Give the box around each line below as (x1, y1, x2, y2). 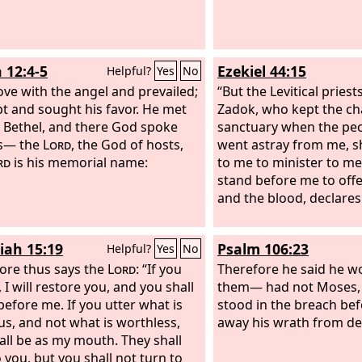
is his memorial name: (11, 153, 148, 171)
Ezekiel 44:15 (217, 61, 306, 81)
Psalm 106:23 (217, 239, 309, 259)
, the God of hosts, (71, 135, 183, 154)
